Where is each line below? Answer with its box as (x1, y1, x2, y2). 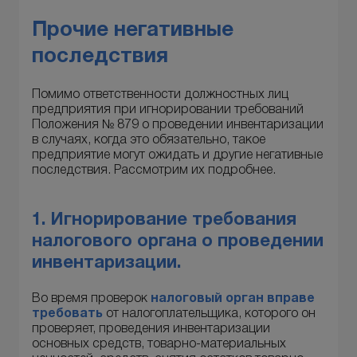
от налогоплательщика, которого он (103, 308, 316, 320)
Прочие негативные (32, 21, 233, 41)
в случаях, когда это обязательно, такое (32, 134, 265, 146)
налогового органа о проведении (32, 233, 324, 250)
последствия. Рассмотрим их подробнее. (32, 164, 276, 176)
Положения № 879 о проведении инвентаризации (32, 119, 324, 131)
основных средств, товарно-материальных (32, 338, 286, 350)
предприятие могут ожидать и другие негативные (32, 149, 323, 161)
